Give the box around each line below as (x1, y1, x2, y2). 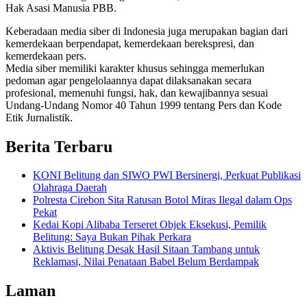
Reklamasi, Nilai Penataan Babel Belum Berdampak (33, 256, 259, 268)
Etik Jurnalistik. (5, 111, 73, 123)
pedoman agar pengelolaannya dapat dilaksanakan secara (5, 74, 251, 86)
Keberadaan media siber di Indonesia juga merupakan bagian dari (5, 25, 288, 37)
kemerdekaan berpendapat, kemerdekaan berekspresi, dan (5, 37, 254, 49)
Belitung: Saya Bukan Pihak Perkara (33, 231, 191, 243)
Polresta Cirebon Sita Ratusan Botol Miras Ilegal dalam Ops (33, 194, 292, 206)
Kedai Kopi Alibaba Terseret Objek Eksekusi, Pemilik (33, 219, 267, 231)
